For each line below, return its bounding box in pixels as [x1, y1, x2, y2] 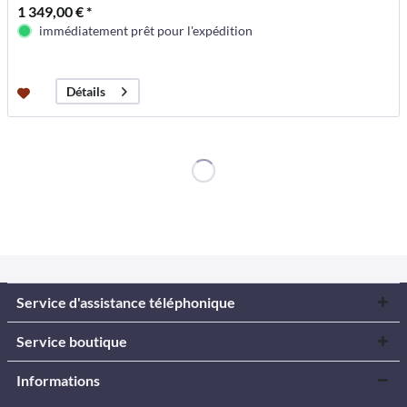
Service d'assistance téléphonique [16, 293, 235, 311]
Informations [16, 371, 100, 389]
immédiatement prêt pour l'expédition [39, 23, 253, 39]
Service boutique [16, 332, 127, 350]
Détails [66, 84, 106, 100]
